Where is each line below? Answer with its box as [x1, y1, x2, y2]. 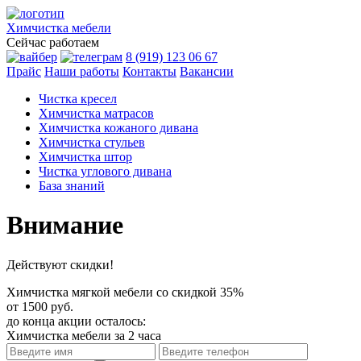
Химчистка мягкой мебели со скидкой [6, 284, 220, 299]
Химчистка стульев [39, 135, 145, 149]
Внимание [6, 210, 123, 240]
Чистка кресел [39, 92, 117, 106]
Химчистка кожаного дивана [39, 121, 198, 135]
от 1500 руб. [6, 299, 73, 313]
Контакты [122, 64, 176, 78]
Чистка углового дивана [39, 164, 172, 178]
